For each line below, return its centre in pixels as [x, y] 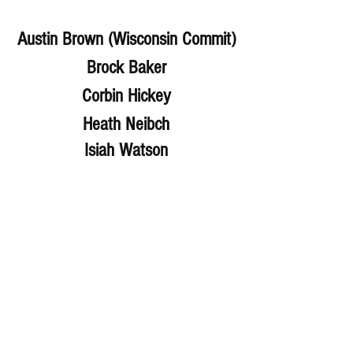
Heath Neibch [126, 124]
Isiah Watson [126, 150]
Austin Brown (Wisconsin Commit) [126, 39]
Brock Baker [126, 67]
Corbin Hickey [126, 95]
